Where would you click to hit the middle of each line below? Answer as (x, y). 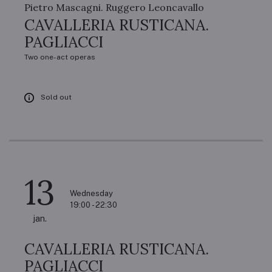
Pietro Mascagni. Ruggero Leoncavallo (114, 7)
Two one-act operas (60, 57)
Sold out (56, 97)
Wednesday (91, 193)
